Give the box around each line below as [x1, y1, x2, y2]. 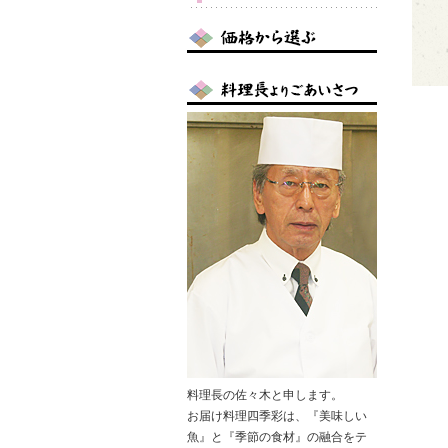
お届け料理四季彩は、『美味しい [187, 409, 367, 423]
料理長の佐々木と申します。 [187, 388, 343, 402]
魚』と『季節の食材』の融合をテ [187, 430, 367, 444]
